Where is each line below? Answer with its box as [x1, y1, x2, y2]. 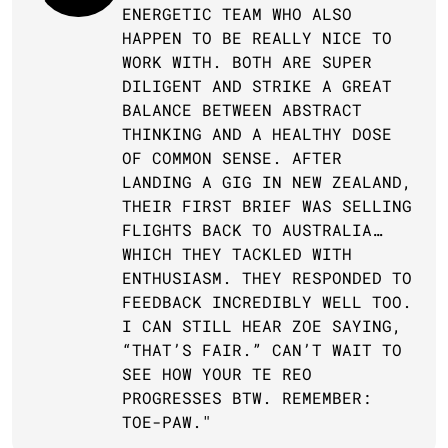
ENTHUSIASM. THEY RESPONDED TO [122, 267, 412, 288]
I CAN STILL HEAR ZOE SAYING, [122, 315, 402, 336]
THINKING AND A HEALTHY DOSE [122, 123, 392, 144]
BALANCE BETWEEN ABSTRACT [122, 99, 362, 120]
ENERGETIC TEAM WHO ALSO [122, 3, 352, 24]
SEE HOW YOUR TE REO [122, 363, 312, 384]
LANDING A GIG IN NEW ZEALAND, [122, 171, 412, 192]
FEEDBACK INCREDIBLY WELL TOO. [122, 291, 412, 312]
